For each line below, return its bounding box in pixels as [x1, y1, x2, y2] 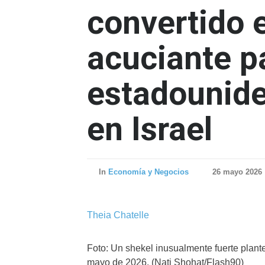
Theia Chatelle [87, 210, 149, 220]
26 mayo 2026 [212, 167, 262, 176]
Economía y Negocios [108, 167, 189, 176]
